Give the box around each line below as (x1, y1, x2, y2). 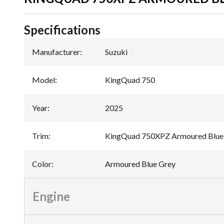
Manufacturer (32, 47, 80, 56)
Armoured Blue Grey (105, 159, 175, 168)
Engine (32, 189, 70, 203)
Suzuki (105, 47, 127, 56)
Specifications (24, 22, 100, 37)
